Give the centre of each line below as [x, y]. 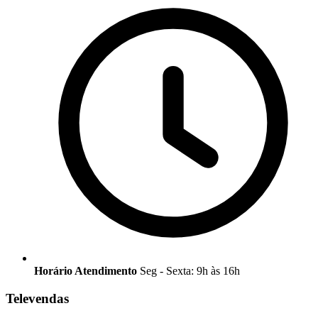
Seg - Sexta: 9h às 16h [190, 271]
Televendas [37, 299]
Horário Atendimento [86, 271]
